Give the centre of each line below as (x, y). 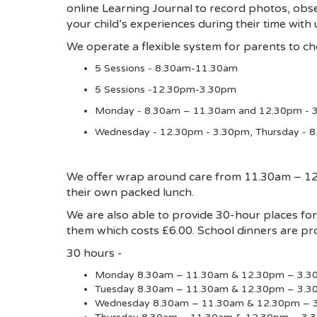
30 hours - (96, 254)
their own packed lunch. (130, 193)
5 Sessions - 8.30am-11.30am (166, 69)
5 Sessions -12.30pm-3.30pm (166, 90)
